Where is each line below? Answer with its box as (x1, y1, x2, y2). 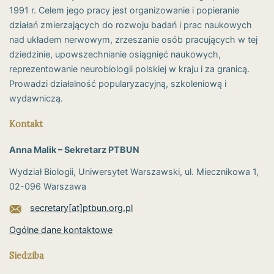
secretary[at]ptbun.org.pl (30, 202, 133, 213)
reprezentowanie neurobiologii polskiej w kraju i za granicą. (9, 64, 250, 75)
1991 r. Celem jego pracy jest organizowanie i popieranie (9, 5, 239, 16)
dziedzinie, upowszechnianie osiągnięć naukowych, (9, 49, 221, 60)
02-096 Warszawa (9, 180, 86, 191)
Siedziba (9, 250, 43, 261)
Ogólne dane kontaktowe (9, 224, 113, 235)
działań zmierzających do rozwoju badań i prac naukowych (9, 20, 252, 31)
